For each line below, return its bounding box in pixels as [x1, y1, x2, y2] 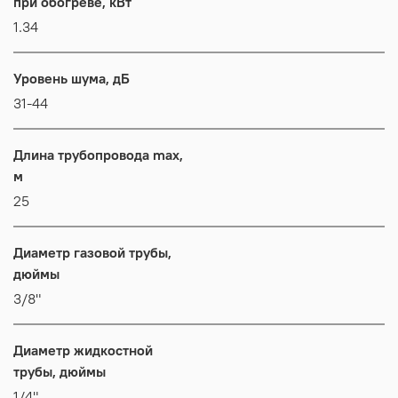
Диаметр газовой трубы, [13, 243, 171, 261]
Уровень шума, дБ [13, 68, 130, 87]
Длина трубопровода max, [13, 145, 183, 163]
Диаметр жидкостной [13, 340, 153, 359]
